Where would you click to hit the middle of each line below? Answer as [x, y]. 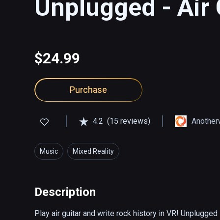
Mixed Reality [93, 151]
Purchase [88, 90]
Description [65, 192]
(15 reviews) [129, 121]
